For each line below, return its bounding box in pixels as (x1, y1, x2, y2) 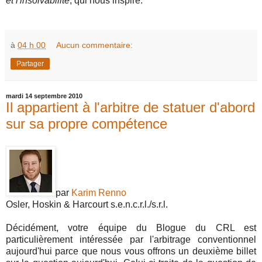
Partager (16, 60, 44, 68)
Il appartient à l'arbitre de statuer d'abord (6, 99, 255, 115)
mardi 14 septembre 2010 (6, 92, 82, 99)
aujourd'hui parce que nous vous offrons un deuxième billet (6, 246, 256, 256)
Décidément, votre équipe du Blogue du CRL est (6, 222, 256, 233)
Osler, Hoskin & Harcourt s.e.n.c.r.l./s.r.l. (6, 199, 168, 209)
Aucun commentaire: (56, 40, 133, 50)
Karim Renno (71, 187, 126, 198)
